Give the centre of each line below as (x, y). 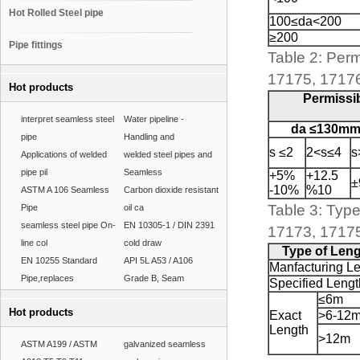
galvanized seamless (165, 344)
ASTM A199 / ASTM (59, 344)
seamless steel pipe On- (68, 225)
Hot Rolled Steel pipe (56, 13)
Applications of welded (64, 154)
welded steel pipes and (168, 154)
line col (34, 243)
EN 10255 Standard (59, 260)
